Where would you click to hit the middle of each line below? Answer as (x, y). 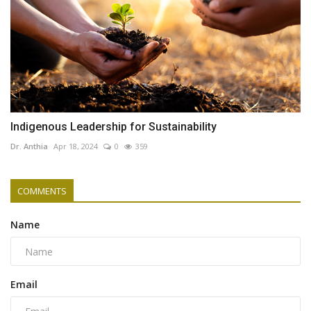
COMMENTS (42, 191)
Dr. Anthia (29, 146)
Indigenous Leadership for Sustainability (114, 127)
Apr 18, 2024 (76, 146)
